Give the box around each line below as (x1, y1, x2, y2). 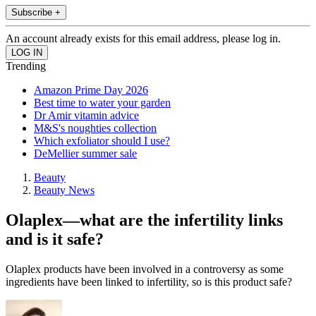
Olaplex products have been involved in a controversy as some (6, 263, 284, 276)
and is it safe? (6, 230, 104, 249)
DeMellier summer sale (34, 147, 137, 160)
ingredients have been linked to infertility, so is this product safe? (6, 276, 292, 288)
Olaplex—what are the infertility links (6, 211, 283, 230)
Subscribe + (11, 7, 61, 18)
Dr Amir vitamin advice (34, 109, 139, 122)
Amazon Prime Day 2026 (34, 84, 148, 97)
